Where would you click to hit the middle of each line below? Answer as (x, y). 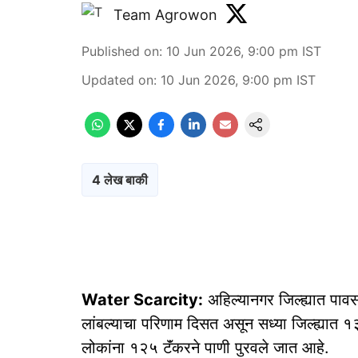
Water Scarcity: (142, 300)
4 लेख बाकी (120, 180)
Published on (120, 51)
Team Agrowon (165, 14)
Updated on (117, 80)
